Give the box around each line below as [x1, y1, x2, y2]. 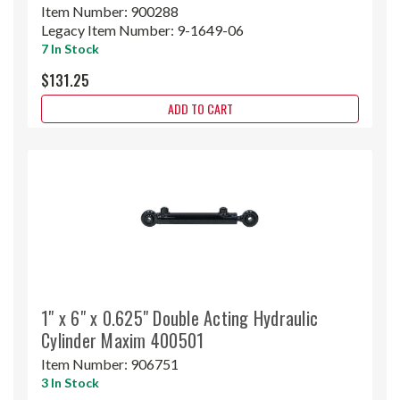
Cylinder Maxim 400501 [41, 326, 204, 354]
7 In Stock [41, 40, 99, 56]
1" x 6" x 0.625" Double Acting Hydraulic [41, 304, 318, 331]
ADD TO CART [167, 98, 233, 118]
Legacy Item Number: [41, 21, 177, 38]
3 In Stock [41, 374, 99, 390]
